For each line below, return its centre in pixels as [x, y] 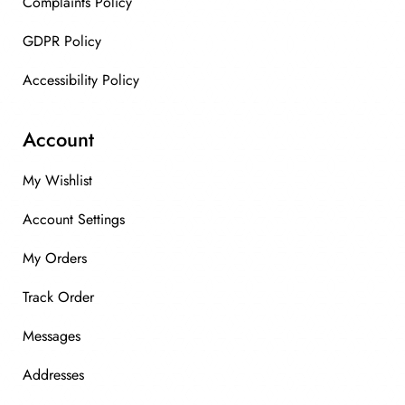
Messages [52, 336]
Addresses [53, 375]
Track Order [58, 297]
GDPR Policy [62, 41]
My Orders [55, 258]
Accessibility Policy [81, 80]
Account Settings [74, 219]
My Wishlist [57, 180]
